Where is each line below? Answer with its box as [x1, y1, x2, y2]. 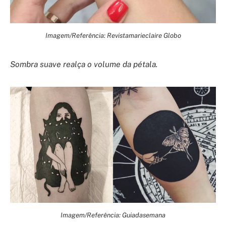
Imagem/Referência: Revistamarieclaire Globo [45, 31, 181, 40]
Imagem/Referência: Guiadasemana [61, 210, 165, 219]
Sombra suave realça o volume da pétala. [10, 60, 158, 70]
